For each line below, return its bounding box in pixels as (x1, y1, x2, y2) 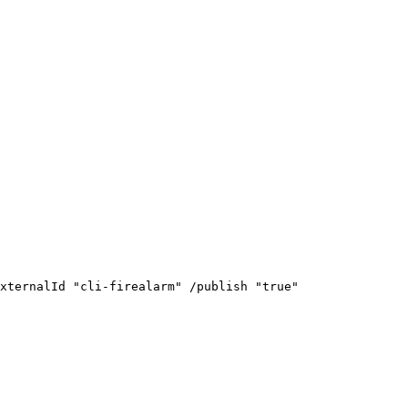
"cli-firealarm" (73, 279, 182, 293)
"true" (255, 279, 299, 293)
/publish (189, 279, 248, 293)
